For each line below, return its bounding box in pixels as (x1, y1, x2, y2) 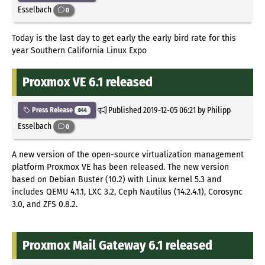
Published (106, 104, 143, 115)
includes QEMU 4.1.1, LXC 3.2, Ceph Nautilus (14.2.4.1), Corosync (12, 186, 243, 197)
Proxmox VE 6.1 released (22, 74, 153, 90)
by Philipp (195, 104, 231, 115)
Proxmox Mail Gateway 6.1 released (22, 237, 212, 253)
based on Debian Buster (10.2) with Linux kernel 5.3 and (12, 174, 221, 185)
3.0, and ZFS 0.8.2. (12, 199, 77, 209)
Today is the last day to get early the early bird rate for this (12, 33, 236, 43)
